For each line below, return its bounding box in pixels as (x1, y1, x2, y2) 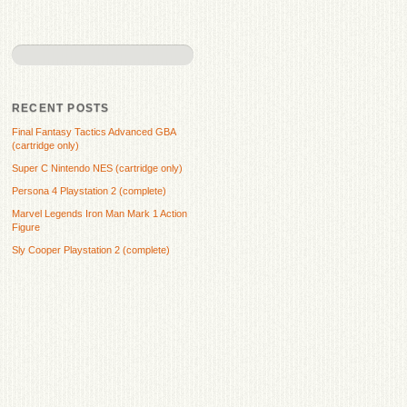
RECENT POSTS (12, 101, 110, 114)
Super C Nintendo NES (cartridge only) (12, 162, 183, 174)
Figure (12, 221, 40, 233)
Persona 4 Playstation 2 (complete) (12, 184, 166, 196)
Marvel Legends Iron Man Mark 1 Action (12, 207, 187, 219)
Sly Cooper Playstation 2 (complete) (12, 243, 170, 255)
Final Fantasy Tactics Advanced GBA (12, 125, 175, 137)
